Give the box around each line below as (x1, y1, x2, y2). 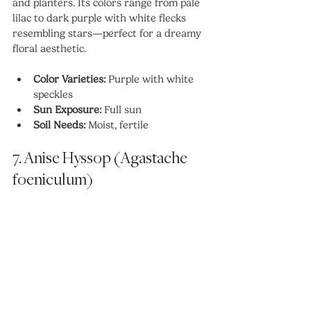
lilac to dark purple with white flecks (12, 11, 189, 24)
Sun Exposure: (33, 103, 101, 116)
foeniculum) (12, 171, 93, 189)
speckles (33, 87, 73, 101)
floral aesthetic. (12, 42, 86, 55)
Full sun (101, 103, 142, 116)
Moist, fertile (85, 118, 149, 131)
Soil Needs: (33, 118, 85, 131)
